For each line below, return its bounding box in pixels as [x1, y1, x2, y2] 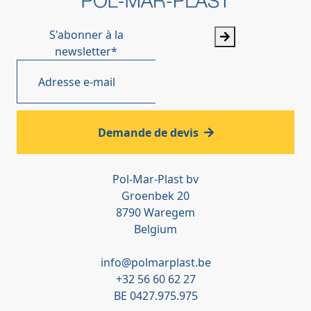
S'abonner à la [49, 27, 124, 42]
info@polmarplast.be [100, 255, 211, 270]
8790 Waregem [116, 205, 195, 220]
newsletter [55, 44, 111, 59]
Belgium [134, 221, 177, 237]
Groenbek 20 [121, 188, 190, 203]
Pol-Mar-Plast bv [112, 171, 199, 187]
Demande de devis [97, 124, 199, 140]
